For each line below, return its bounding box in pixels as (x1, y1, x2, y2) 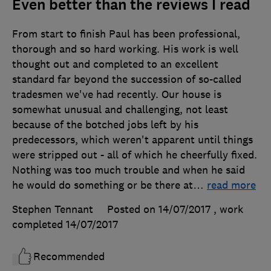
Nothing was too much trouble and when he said (12, 163, 245, 177)
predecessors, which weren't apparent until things (12, 132, 253, 146)
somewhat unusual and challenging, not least (12, 102, 228, 116)
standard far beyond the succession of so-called (12, 72, 241, 86)
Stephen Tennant (12, 202, 93, 216)
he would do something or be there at (12, 178, 193, 192)
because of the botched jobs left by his (12, 117, 198, 131)
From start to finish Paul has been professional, (12, 27, 240, 41)
